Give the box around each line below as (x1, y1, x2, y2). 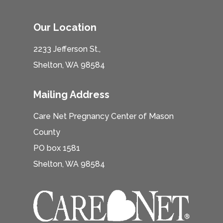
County (33, 127, 61, 137)
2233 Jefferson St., (33, 44, 101, 54)
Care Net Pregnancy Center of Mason (33, 111, 174, 121)
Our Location (33, 21, 97, 34)
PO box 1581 (33, 143, 81, 153)
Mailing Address (33, 89, 110, 101)
